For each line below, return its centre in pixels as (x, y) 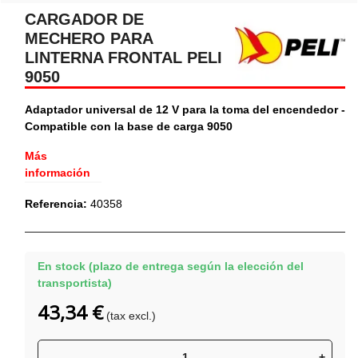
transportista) (75, 282)
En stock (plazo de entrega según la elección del (171, 266)
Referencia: (56, 203)
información (58, 172)
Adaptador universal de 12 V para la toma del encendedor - (185, 109)
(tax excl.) (131, 316)
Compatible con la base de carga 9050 (129, 126)
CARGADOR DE (84, 19)
